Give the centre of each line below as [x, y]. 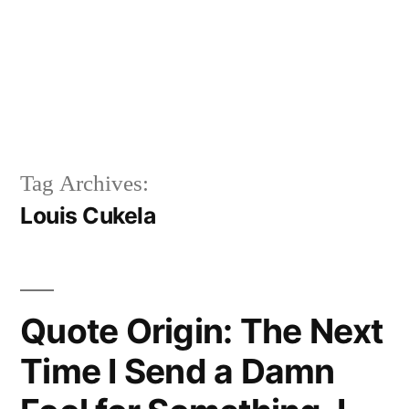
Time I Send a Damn [178, 371]
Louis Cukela [88, 215]
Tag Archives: [84, 184]
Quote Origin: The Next [202, 330]
